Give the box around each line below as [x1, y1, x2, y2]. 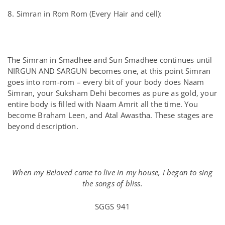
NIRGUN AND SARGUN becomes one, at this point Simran [8, 66, 211, 76]
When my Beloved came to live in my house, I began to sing [12, 167, 213, 177]
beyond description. [8, 121, 78, 131]
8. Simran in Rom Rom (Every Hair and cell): [8, 9, 162, 19]
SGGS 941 [94, 201, 131, 211]
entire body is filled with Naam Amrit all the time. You [8, 99, 198, 109]
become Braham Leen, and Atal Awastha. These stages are [8, 110, 213, 120]
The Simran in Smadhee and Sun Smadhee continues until [8, 55, 212, 65]
